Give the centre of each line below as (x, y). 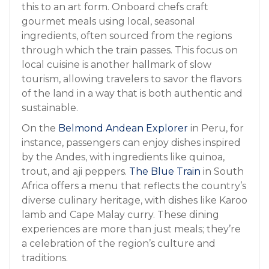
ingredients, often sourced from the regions (127, 35)
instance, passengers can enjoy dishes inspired (131, 142)
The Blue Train (165, 171)
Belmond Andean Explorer (123, 128)
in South (222, 171)
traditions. (45, 258)
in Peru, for (216, 128)
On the (40, 128)
